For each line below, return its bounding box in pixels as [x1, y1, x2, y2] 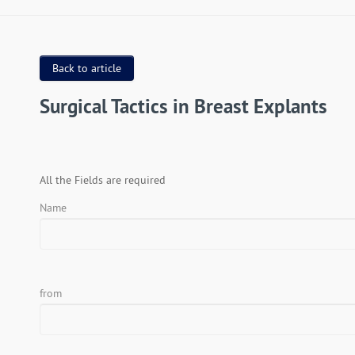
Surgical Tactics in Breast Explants [40, 93, 327, 119]
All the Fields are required [40, 172, 166, 187]
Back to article [52, 60, 121, 75]
